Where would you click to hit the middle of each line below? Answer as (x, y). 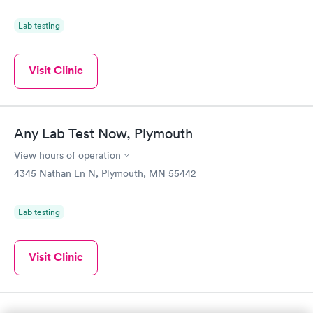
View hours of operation (67, 155)
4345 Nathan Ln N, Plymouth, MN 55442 (105, 173)
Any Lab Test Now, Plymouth (103, 133)
